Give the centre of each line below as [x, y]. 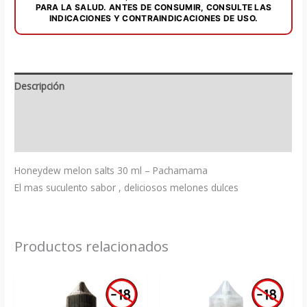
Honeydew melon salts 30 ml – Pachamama [111, 170]
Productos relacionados [92, 246]
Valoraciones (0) [50, 139]
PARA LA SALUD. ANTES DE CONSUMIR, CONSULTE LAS [153, 7]
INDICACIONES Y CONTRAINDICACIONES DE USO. [153, 18]
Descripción [40, 86]
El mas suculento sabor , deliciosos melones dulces [127, 187]
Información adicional [62, 112]
